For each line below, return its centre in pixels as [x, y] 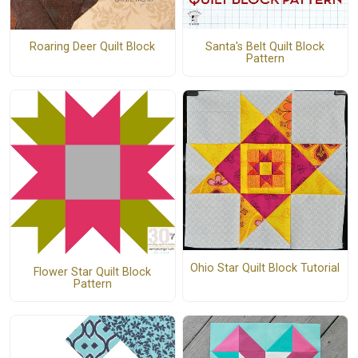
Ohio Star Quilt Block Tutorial [265, 268]
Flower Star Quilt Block [93, 272]
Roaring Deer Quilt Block [93, 47]
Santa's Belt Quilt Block [265, 46]
